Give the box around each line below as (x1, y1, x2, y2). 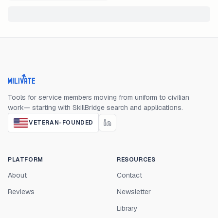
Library (117, 204, 138, 213)
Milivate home (7, 78, 58, 89)
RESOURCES (117, 156, 156, 163)
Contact (117, 171, 142, 180)
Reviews (8, 187, 35, 196)
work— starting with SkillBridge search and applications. (8, 103, 183, 112)
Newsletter (117, 187, 151, 196)
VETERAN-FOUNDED (29, 119, 93, 127)
